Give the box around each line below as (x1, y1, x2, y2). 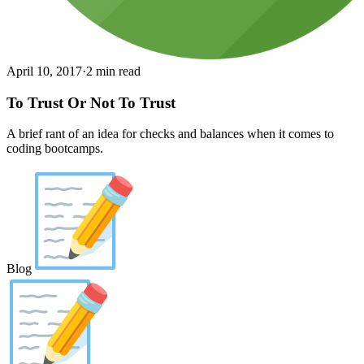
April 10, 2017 (6, 63, 82, 78)
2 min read (86, 63, 141, 78)
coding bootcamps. (6, 141, 103, 156)
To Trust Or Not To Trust (6, 93, 175, 111)
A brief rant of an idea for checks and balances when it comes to (6, 127, 334, 141)
